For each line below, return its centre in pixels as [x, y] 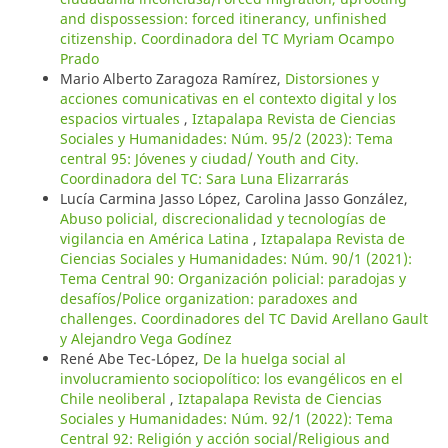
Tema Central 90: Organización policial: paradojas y [232, 278]
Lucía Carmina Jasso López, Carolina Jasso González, [233, 198]
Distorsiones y [331, 78]
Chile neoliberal [114, 398]
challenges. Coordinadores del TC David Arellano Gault [243, 318]
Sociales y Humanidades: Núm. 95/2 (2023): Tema [226, 138]
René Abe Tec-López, [131, 358]
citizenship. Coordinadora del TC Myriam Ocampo [226, 38]
